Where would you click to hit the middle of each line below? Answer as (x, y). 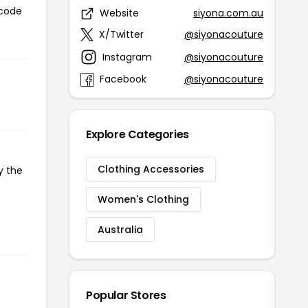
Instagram (127, 57)
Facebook (123, 79)
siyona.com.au (228, 13)
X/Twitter (121, 34)
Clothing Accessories (151, 169)
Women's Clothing (143, 199)
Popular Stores (126, 295)
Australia (120, 230)
